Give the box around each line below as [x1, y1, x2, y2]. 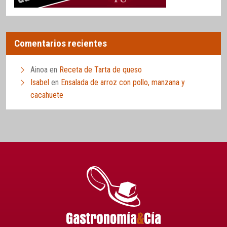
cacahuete [30, 90, 63, 100]
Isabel [30, 77, 49, 87]
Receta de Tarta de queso [59, 64, 142, 74]
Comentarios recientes [14, 37, 107, 49]
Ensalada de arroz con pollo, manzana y [61, 77, 185, 87]
